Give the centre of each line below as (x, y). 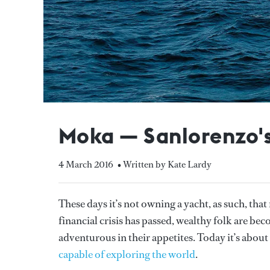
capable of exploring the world (127, 254)
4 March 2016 (86, 164)
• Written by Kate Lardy (165, 164)
